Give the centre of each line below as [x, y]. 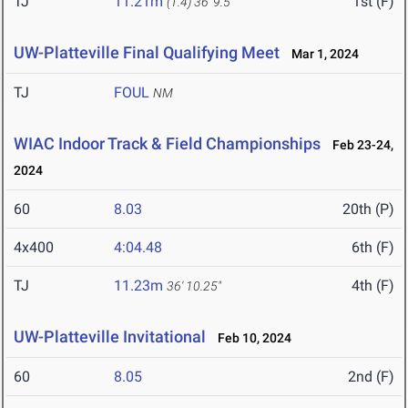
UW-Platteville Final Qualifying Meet [147, 53]
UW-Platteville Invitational [110, 337]
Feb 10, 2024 [250, 338]
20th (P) [368, 209]
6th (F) [373, 248]
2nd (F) [371, 377]
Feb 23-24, [359, 145]
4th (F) [373, 286]
